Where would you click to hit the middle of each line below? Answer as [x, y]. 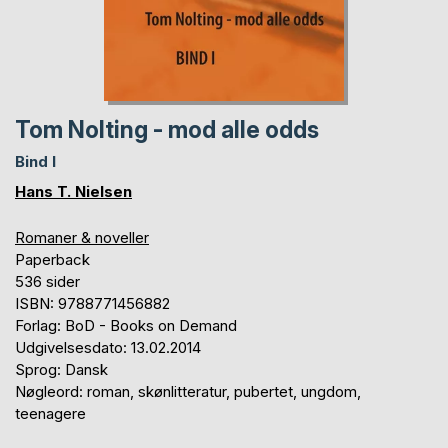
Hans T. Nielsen [73, 191]
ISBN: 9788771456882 [92, 303]
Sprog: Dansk [61, 369]
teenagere [50, 413]
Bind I [35, 161]
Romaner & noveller [82, 237]
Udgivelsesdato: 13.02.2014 [108, 347]
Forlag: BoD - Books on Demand [126, 325]
